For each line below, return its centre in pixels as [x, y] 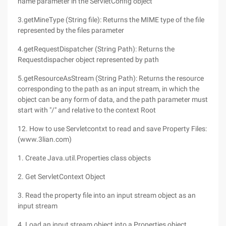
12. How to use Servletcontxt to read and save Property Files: [112, 129]
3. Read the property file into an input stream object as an [107, 195]
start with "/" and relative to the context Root [87, 110]
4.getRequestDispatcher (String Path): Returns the [96, 49]
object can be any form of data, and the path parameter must [113, 99]
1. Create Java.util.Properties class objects [84, 158]
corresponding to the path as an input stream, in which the [108, 89]
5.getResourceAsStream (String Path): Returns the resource [111, 78]
